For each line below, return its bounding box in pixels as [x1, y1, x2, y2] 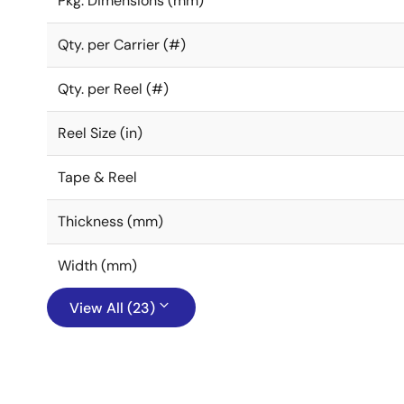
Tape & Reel [58, 168, 137, 187]
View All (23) [69, 298, 155, 317]
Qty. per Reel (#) [58, 79, 169, 98]
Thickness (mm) [58, 212, 163, 231]
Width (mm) [58, 256, 137, 275]
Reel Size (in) [58, 124, 142, 142]
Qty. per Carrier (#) [58, 35, 186, 54]
